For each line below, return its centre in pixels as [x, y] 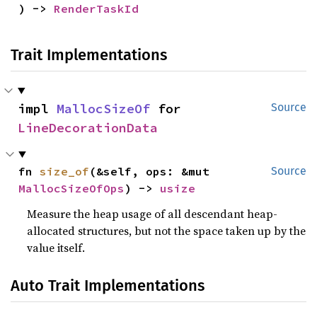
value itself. [56, 247]
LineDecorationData [88, 127]
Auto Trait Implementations [108, 285]
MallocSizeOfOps [72, 188]
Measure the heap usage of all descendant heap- [152, 213]
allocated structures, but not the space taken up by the [167, 230]
